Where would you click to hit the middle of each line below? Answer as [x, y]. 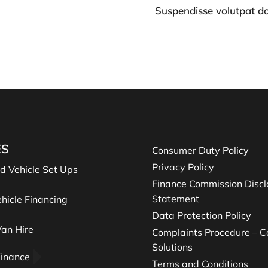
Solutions [172, 247]
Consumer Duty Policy [200, 150]
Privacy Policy [183, 167]
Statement [176, 199]
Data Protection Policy [202, 215]
